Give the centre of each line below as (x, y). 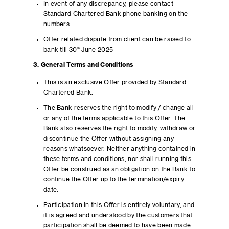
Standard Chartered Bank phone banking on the (116, 14)
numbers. (57, 24)
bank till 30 (60, 50)
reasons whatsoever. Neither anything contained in (119, 149)
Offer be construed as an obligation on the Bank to (119, 169)
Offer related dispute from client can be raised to (117, 39)
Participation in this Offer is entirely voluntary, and (119, 205)
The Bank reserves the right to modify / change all (118, 108)
